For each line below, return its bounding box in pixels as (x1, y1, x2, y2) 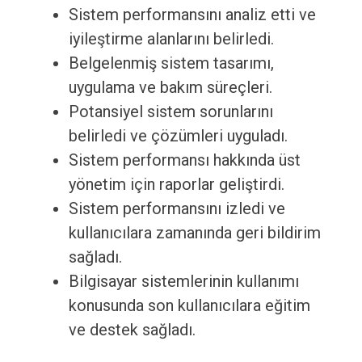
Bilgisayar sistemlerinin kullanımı (68, 271, 299, 292)
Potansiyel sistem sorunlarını (68, 102, 273, 122)
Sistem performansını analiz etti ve (68, 5, 316, 25)
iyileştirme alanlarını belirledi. (68, 29, 274, 49)
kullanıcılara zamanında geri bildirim (68, 223, 321, 243)
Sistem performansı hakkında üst (68, 150, 301, 170)
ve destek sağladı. (68, 320, 196, 340)
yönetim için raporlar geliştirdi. (68, 175, 284, 195)
